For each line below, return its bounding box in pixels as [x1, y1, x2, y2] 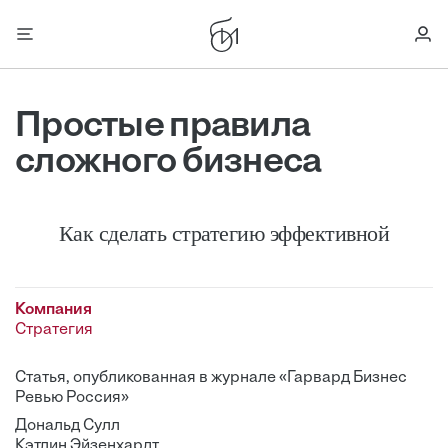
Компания [15, 302, 92, 318]
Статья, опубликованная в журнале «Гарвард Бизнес [15, 370, 407, 386]
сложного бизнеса [15, 145, 322, 181]
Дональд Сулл [15, 418, 120, 434]
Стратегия [15, 322, 93, 338]
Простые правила [15, 109, 311, 145]
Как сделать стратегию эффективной [58, 221, 390, 246]
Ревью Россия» [15, 390, 129, 406]
